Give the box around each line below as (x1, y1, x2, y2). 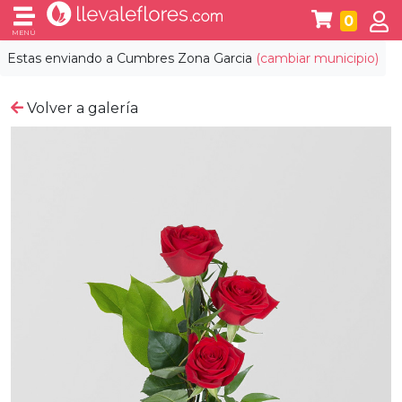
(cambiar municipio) (256, 50, 379, 66)
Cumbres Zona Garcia (117, 50, 252, 66)
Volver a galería (23, 100, 138, 117)
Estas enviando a (7, 50, 117, 66)
